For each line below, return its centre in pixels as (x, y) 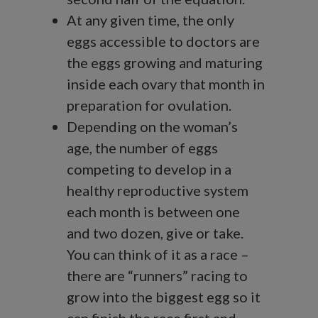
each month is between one (153, 212)
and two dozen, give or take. (155, 233)
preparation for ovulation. (149, 105)
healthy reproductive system (158, 191)
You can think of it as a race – (158, 254)
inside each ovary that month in (166, 84)
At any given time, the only (150, 20)
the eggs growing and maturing (165, 63)
